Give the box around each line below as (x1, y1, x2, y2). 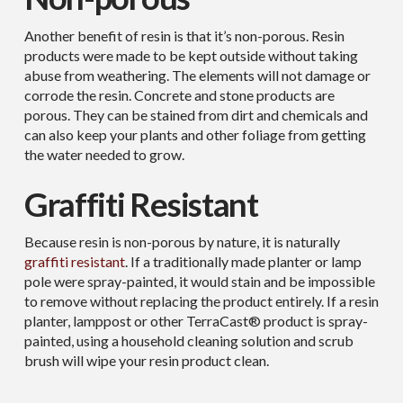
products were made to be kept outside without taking (23, 46, 358, 64)
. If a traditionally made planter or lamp (124, 252, 362, 270)
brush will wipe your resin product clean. (23, 351, 269, 369)
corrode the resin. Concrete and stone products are (23, 85, 335, 103)
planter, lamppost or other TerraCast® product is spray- (23, 311, 368, 329)
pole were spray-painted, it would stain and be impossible (23, 272, 375, 290)
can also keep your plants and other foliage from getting (23, 125, 366, 143)
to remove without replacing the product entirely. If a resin (23, 291, 379, 309)
